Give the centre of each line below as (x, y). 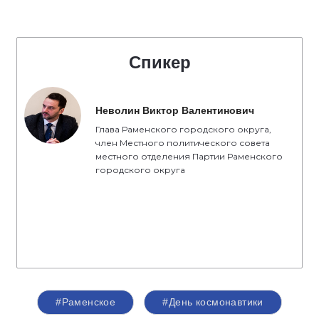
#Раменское (86, 302)
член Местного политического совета (183, 143)
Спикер (159, 63)
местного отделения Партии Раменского (189, 157)
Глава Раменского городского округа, (183, 130)
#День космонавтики (213, 302)
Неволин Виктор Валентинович (175, 111)
